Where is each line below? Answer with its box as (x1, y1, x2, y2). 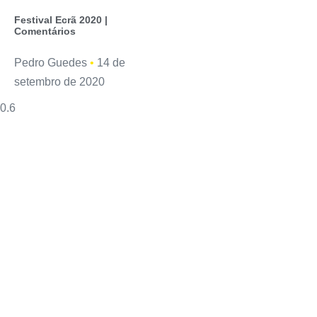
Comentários (14, 25, 76, 38)
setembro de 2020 (14, 76, 105, 88)
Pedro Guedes (14, 57, 90, 69)
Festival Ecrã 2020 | (14, 14, 108, 26)
